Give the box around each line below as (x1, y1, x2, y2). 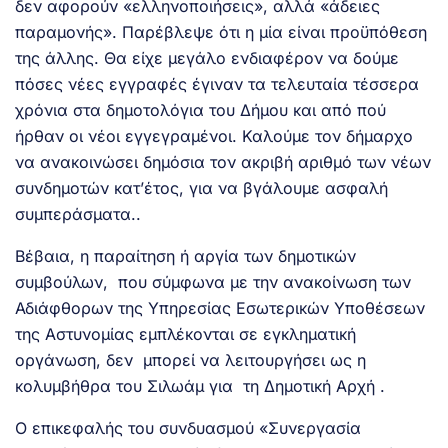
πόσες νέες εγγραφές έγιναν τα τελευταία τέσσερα (15, 74, 419, 95)
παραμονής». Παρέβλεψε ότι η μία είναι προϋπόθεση (15, 22, 427, 43)
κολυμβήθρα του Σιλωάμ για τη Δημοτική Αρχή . (15, 376, 385, 397)
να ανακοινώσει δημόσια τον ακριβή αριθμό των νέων (15, 152, 431, 173)
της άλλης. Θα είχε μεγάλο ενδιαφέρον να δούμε (15, 48, 399, 69)
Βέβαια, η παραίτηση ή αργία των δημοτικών (15, 246, 356, 267)
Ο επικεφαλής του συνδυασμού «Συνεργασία (15, 418, 361, 439)
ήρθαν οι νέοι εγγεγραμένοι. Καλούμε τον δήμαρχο (15, 126, 413, 147)
